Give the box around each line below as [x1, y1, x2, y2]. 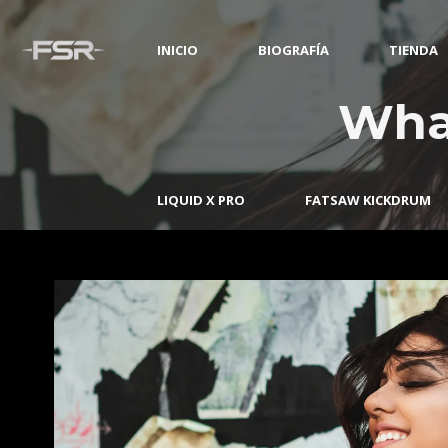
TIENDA [389, 41, 439, 59]
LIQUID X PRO [157, 191, 246, 209]
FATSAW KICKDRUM [305, 191, 432, 209]
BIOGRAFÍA [258, 41, 330, 59]
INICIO [157, 41, 199, 59]
